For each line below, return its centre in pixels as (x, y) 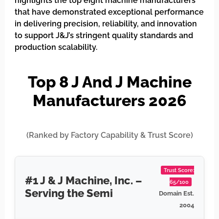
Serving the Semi (69, 193)
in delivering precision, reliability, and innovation (106, 24)
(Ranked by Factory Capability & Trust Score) (109, 135)
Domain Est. (176, 193)
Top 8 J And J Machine (109, 82)
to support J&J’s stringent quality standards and (104, 35)
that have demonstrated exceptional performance (109, 12)
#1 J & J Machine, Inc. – (84, 180)
